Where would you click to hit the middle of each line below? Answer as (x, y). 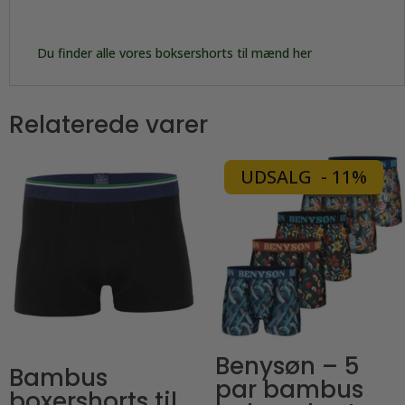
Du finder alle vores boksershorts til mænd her (174, 53)
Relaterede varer (108, 125)
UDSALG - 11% (303, 177)
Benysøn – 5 (287, 366)
